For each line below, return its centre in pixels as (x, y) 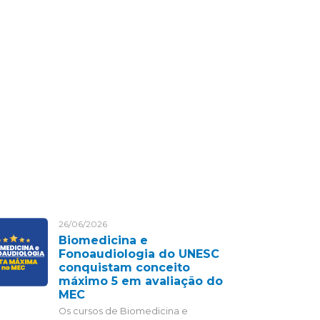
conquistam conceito (124, 267)
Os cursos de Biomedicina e (123, 311)
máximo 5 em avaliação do (141, 281)
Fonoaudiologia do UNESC (139, 254)
